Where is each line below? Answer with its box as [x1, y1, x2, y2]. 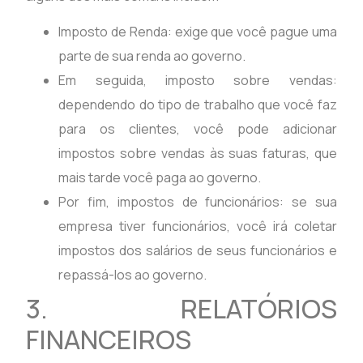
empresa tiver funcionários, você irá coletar [58, 216, 337, 235]
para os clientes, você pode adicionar [58, 119, 337, 138]
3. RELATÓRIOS [26, 290, 337, 327]
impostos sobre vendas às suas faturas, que [58, 143, 337, 162]
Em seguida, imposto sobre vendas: [58, 70, 337, 89]
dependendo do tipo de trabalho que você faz [58, 95, 337, 113]
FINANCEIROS [26, 321, 192, 357]
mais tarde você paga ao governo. [58, 168, 262, 186]
